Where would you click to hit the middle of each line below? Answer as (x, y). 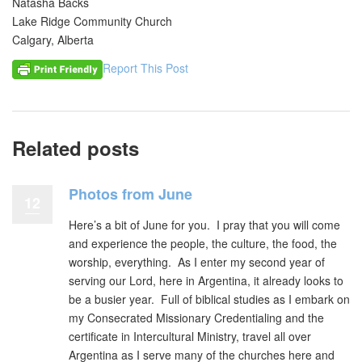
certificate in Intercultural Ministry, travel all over (190, 336)
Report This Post (145, 67)
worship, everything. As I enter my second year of (197, 262)
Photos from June (130, 194)
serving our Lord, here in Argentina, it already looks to (206, 280)
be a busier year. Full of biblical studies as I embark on (209, 299)
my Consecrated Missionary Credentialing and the (196, 318)
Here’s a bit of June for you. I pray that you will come (204, 225)
